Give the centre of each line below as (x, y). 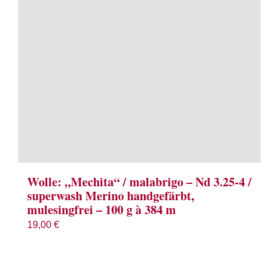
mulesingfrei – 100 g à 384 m (102, 210)
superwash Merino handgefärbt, (111, 196)
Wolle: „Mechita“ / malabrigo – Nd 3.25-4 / (139, 182)
